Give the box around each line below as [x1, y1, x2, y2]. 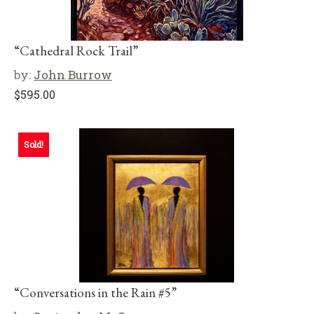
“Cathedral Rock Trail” [14, 42, 138, 60]
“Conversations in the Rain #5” [14, 284, 177, 301]
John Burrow [34, 67, 112, 83]
